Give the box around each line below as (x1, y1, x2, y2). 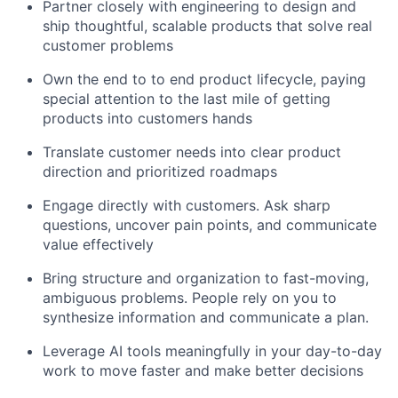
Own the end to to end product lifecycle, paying (43, 70, 366, 88)
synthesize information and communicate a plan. (43, 308, 369, 326)
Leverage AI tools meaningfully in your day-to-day (43, 342, 382, 360)
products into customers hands (43, 109, 252, 127)
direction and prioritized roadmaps (43, 163, 277, 180)
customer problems (43, 36, 173, 54)
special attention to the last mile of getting (43, 90, 330, 107)
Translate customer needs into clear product (43, 143, 341, 161)
